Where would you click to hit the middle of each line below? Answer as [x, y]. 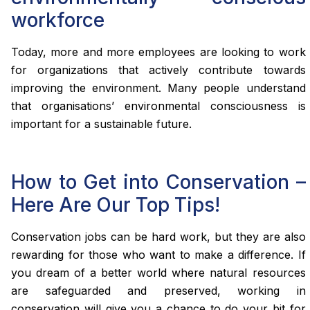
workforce [58, 20]
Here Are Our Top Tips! [116, 204]
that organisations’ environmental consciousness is [158, 106]
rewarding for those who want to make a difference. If [158, 254]
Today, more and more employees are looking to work [158, 52]
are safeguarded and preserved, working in [158, 290]
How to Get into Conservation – [158, 182]
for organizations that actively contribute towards [158, 70]
